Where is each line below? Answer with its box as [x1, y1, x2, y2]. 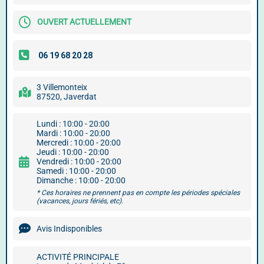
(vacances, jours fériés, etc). [37, 197, 123, 205]
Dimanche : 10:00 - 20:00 [37, 176, 126, 185]
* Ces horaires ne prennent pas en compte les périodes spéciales [37, 189, 240, 197]
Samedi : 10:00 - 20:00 [37, 166, 116, 176]
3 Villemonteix [37, 82, 87, 92]
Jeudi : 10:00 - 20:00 [37, 147, 109, 157]
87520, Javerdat [37, 92, 97, 101]
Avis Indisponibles [37, 224, 102, 233]
